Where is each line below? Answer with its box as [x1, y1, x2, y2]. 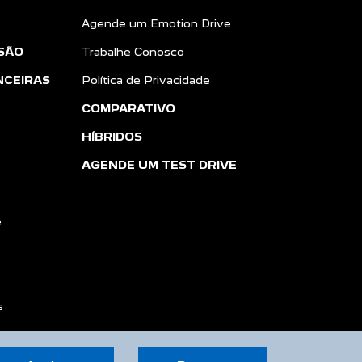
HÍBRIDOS [82, 130, 142, 143]
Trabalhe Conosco [82, 45, 184, 58]
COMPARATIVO [82, 102, 175, 115]
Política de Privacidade [82, 74, 210, 86]
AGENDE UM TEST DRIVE [82, 158, 237, 171]
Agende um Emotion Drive [82, 17, 231, 30]
